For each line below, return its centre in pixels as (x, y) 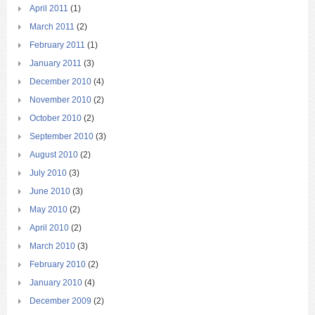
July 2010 (48, 173)
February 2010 (58, 265)
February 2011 (57, 45)
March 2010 (52, 246)
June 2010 (50, 192)
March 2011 (52, 27)
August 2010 (54, 155)
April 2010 (49, 228)
